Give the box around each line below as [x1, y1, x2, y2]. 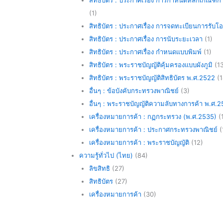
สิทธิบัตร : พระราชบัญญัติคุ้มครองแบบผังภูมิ [89, 60, 213, 69]
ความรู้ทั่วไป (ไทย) [79, 151, 133, 159]
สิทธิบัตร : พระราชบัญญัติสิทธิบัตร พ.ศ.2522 [89, 73, 215, 82]
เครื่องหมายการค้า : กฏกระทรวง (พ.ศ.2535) [89, 112, 217, 120]
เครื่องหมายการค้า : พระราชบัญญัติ [89, 138, 189, 146]
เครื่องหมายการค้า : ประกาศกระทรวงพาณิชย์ [89, 125, 218, 133]
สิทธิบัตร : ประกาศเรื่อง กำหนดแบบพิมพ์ [89, 47, 202, 56]
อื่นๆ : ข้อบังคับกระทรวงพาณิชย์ [89, 86, 179, 95]
